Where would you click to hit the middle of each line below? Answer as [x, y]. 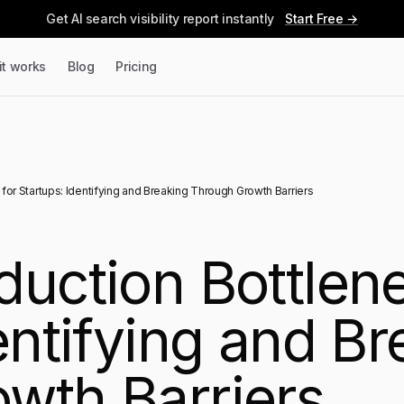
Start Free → [321, 18]
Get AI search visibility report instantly [160, 18]
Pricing [137, 66]
